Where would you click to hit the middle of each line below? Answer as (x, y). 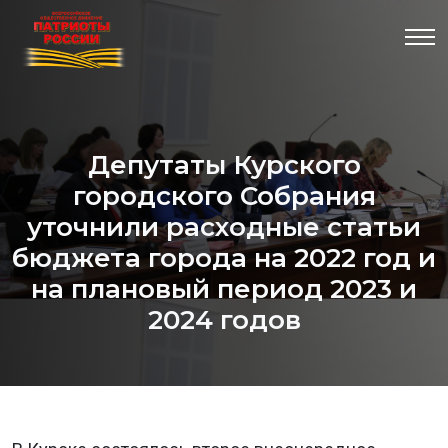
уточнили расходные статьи (224, 227)
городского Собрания (224, 196)
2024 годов (224, 320)
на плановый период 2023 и (224, 289)
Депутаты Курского (224, 165)
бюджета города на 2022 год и (224, 258)
